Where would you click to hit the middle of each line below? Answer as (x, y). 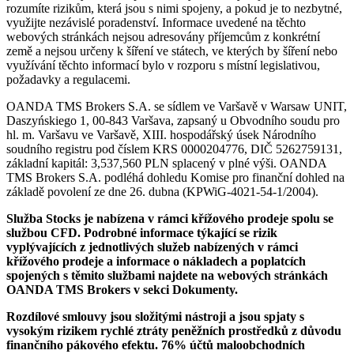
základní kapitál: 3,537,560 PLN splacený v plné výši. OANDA (166, 163)
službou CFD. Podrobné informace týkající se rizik (142, 232)
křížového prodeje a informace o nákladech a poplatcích (156, 261)
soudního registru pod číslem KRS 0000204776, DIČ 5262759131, (174, 149)
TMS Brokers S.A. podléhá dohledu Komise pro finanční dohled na (175, 177)
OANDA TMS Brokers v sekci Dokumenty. (122, 289)
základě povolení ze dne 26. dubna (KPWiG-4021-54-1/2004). (162, 191)
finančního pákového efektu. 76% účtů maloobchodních (156, 345)
